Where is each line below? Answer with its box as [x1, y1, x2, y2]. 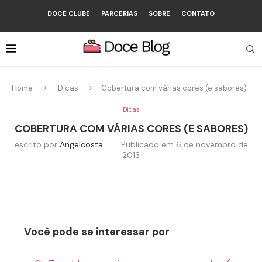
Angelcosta [59, 139, 103, 150]
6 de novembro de [173, 139, 248, 150]
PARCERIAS [101, 9, 137, 18]
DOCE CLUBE [47, 9, 90, 18]
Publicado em [120, 139, 174, 150]
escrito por [14, 139, 60, 150]
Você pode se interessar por [24, 225, 170, 239]
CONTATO [181, 9, 215, 18]
